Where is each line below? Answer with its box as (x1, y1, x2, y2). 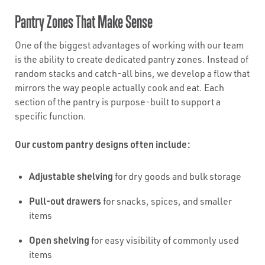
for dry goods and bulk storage (113, 170, 241, 182)
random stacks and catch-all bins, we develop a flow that (15, 67, 250, 79)
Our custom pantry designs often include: (15, 138, 190, 150)
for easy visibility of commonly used (89, 234, 239, 246)
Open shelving (29, 234, 89, 246)
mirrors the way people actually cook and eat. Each (15, 82, 224, 93)
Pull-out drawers (29, 195, 101, 207)
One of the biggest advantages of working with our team (15, 39, 244, 51)
